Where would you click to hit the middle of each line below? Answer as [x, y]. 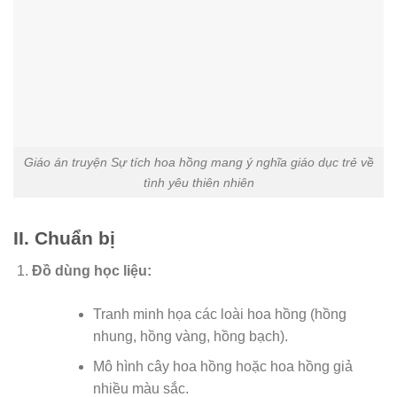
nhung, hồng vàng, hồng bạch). [190, 336]
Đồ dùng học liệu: [91, 270]
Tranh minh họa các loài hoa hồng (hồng [219, 314]
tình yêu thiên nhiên [198, 182]
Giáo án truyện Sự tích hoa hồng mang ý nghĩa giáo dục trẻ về [198, 162]
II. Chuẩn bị [64, 238]
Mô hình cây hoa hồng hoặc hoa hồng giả [222, 367]
